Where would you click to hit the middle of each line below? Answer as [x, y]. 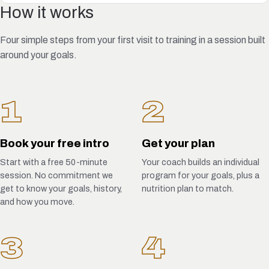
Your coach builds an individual [201, 162]
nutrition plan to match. [188, 189]
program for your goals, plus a [201, 176]
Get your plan [178, 144]
